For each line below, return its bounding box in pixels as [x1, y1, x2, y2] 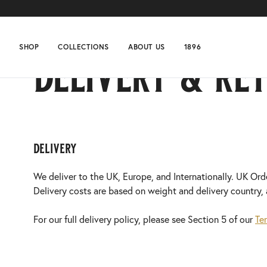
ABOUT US [128, 42, 165, 51]
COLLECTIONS [58, 42, 109, 51]
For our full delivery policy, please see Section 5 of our [33, 213, 255, 225]
